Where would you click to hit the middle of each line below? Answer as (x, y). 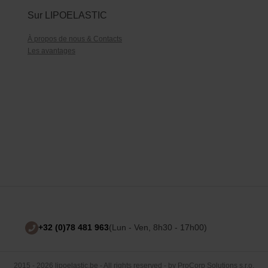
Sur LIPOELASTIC (67, 15)
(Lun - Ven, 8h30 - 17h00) (158, 227)
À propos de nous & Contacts (75, 39)
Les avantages (51, 51)
